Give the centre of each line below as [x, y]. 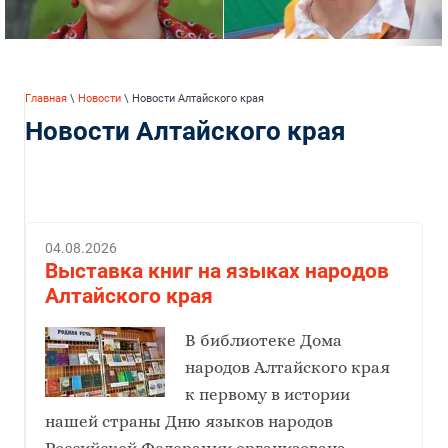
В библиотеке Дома [263, 340]
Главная [46, 98]
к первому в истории [267, 394]
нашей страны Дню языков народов [189, 421]
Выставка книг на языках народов [217, 270]
